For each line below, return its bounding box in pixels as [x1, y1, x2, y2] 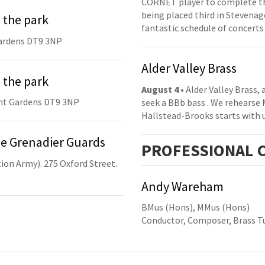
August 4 [141, 83, 179, 95]
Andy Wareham [141, 177, 224, 195]
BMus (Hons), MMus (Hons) [141, 201, 250, 214]
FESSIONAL [173, 139, 254, 161]
